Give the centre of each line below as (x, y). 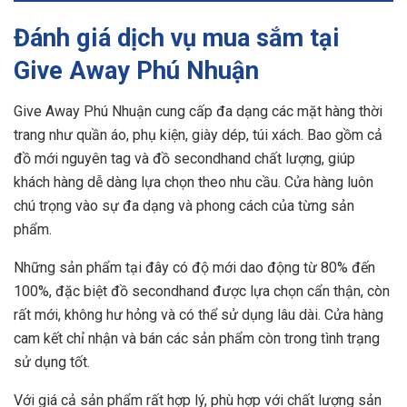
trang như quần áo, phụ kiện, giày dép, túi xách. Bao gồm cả (198, 134)
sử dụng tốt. (52, 362)
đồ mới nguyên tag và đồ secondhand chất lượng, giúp (184, 158)
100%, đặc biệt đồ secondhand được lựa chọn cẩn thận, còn (202, 291)
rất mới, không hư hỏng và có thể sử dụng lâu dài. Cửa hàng (199, 314)
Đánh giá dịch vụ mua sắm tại (177, 39)
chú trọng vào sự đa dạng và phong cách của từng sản (184, 205)
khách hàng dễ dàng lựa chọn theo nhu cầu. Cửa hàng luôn (194, 182)
